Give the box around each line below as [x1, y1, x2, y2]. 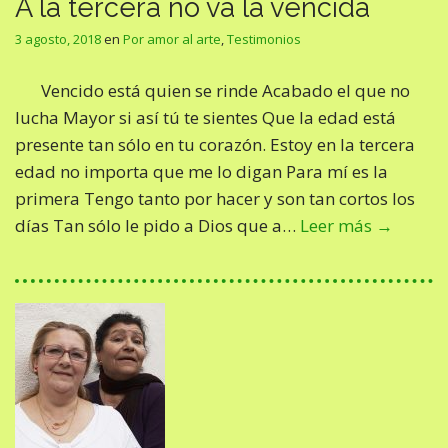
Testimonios [227, 30, 301, 48]
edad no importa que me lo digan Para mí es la [15, 160, 388, 183]
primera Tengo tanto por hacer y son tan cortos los [15, 187, 415, 210]
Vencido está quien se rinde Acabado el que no [40, 79, 410, 102]
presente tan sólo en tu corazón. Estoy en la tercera [15, 133, 415, 156]
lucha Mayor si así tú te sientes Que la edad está [15, 106, 396, 129]
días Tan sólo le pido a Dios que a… [15, 214, 300, 237]
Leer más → [300, 214, 393, 237]
